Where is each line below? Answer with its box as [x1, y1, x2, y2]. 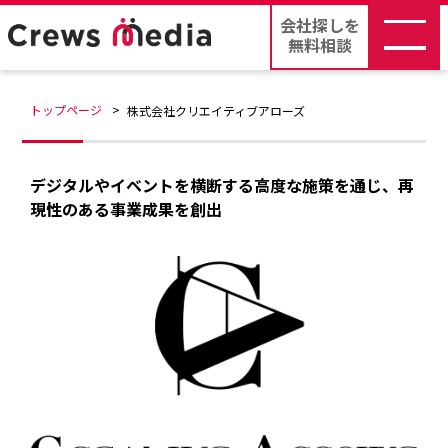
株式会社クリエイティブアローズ [127, 101, 306, 119]
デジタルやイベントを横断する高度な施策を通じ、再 [30, 173, 415, 197]
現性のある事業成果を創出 [30, 197, 223, 221]
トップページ [30, 101, 103, 118]
